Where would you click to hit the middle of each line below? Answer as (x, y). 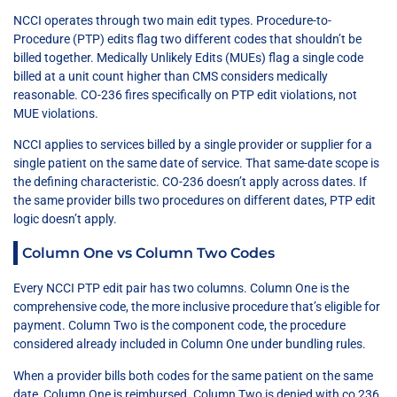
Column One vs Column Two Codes (148, 253)
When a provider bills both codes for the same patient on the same (193, 375)
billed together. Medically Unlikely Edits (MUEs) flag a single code (188, 57)
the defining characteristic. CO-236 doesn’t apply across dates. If (190, 181)
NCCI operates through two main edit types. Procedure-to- (172, 20)
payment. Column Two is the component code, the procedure (179, 326)
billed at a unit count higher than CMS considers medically (171, 76)
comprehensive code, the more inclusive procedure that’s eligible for (197, 307)
